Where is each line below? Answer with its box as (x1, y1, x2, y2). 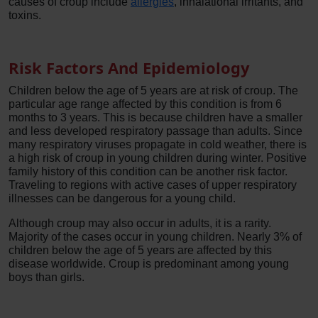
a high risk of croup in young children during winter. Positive (9, 152, 307, 164)
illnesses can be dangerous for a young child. (9, 192, 236, 204)
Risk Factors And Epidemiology (9, 57, 250, 78)
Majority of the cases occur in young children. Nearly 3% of (9, 231, 302, 243)
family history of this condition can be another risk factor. (9, 165, 287, 177)
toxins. (9, 9, 44, 21)
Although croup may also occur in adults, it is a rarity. (9, 217, 271, 229)
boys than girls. (9, 271, 87, 283)
